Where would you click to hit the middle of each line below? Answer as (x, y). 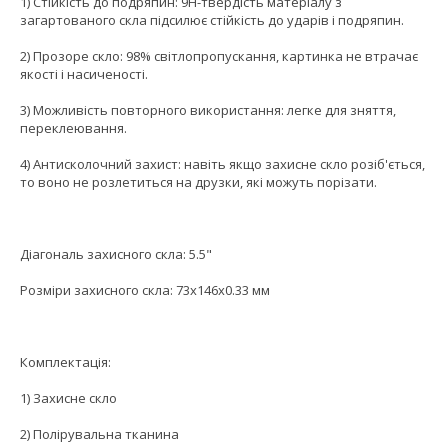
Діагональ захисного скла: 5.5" (116, 254)
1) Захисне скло (68, 398)
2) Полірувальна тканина (99, 434)
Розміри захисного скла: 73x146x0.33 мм (145, 290)
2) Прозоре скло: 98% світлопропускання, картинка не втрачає (219, 56)
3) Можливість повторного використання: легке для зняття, (208, 110)
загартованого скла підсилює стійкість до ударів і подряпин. (212, 20)
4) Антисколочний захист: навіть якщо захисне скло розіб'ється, (222, 164)
